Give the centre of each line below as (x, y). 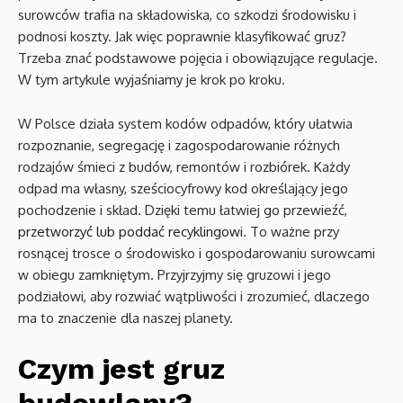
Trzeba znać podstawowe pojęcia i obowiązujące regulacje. (198, 58)
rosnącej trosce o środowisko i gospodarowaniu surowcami (197, 253)
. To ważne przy (291, 232)
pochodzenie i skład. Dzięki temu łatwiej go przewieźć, (183, 210)
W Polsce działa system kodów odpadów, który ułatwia (185, 124)
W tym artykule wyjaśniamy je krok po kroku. (152, 80)
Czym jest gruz (121, 369)
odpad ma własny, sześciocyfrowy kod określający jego (183, 188)
